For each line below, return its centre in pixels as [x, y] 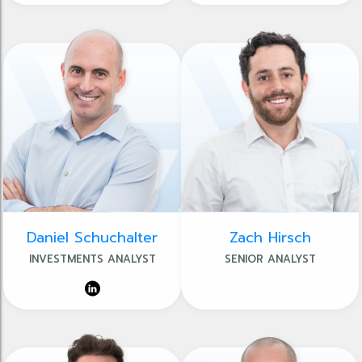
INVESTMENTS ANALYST [92, 259]
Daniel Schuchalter [92, 238]
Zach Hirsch [270, 238]
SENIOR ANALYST [270, 259]
